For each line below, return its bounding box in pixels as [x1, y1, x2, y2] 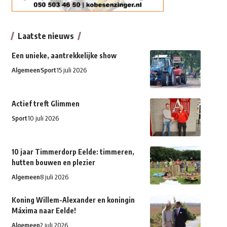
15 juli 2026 [56, 66, 87, 74]
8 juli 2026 [40, 173, 68, 181]
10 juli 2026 [27, 114, 59, 123]
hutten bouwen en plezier [11, 158, 95, 167]
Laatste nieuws [17, 31, 74, 42]
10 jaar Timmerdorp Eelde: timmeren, [11, 147, 134, 157]
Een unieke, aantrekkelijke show [11, 51, 117, 60]
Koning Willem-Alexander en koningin [11, 196, 135, 205]
